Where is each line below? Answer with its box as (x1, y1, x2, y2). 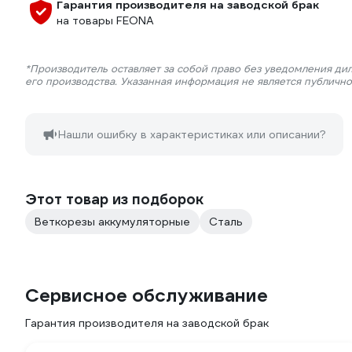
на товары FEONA (57, 13, 154, 27)
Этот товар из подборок (25, 190, 203, 208)
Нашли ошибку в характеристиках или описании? (58, 127, 326, 141)
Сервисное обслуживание (25, 284, 268, 307)
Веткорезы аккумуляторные (35, 214, 190, 229)
